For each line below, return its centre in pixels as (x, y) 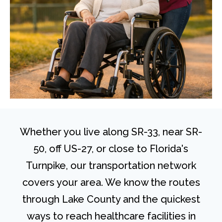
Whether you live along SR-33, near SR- (111, 132)
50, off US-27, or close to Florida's (111, 149)
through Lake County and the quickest (111, 199)
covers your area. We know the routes (111, 183)
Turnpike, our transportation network (111, 166)
